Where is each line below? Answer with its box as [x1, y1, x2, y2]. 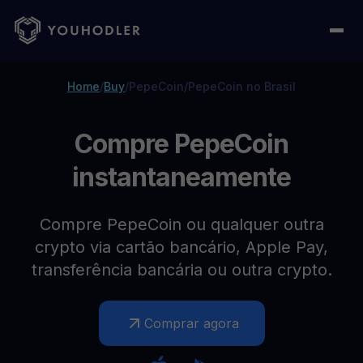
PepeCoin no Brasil [188, 79, 296, 93]
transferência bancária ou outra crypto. [31, 260, 332, 280]
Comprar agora [143, 315, 239, 331]
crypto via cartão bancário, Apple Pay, [35, 237, 328, 257]
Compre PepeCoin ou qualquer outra [39, 215, 324, 234]
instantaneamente [71, 161, 292, 193]
